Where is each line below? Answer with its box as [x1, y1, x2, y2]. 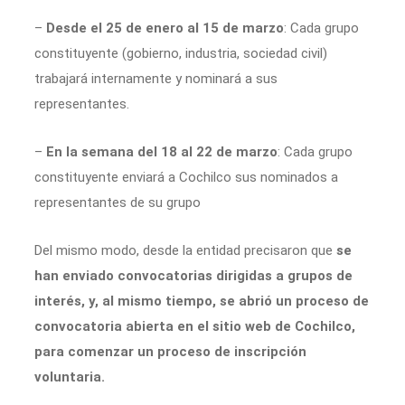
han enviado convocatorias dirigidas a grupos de [34, 267, 353, 284]
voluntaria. [34, 368, 105, 385]
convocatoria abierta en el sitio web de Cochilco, [34, 317, 355, 334]
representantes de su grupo [34, 193, 201, 211]
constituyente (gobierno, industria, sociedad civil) [34, 44, 327, 61]
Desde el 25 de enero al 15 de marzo [46, 19, 284, 36]
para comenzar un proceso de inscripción [34, 343, 306, 360]
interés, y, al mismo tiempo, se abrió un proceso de [34, 292, 369, 309]
